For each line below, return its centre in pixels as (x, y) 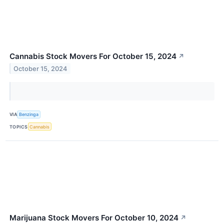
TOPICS (19, 126)
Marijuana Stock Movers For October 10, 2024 (94, 218)
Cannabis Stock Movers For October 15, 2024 (93, 56)
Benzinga (29, 114)
